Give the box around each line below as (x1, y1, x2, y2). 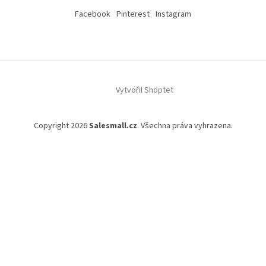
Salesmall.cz (88, 120, 137, 132)
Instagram (156, 8, 191, 21)
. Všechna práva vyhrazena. (137, 120, 233, 132)
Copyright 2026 (33, 120, 89, 132)
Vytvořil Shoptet (115, 84, 173, 97)
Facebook (75, 8, 110, 21)
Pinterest (116, 8, 150, 21)
